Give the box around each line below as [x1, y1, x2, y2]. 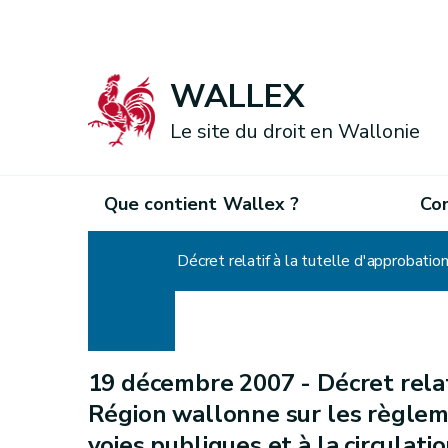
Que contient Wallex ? [103, 191, 300, 216]
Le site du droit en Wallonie [170, 118, 420, 146]
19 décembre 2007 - [87, 367, 318, 399]
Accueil [87, 250, 138, 272]
